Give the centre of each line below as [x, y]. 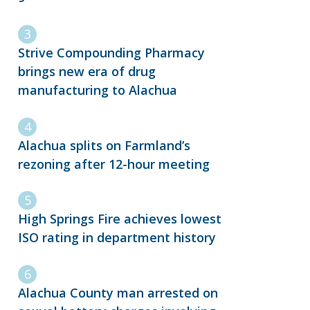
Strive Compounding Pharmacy [111, 52]
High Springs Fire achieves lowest [120, 219]
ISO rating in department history [119, 238]
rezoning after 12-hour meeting [114, 164]
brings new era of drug [87, 71]
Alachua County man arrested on [118, 293]
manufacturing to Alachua [98, 90]
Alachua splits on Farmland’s [104, 145]
